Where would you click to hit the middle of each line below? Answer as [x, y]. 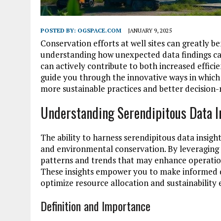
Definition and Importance [95, 205]
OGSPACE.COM [99, 30]
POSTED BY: [59, 30]
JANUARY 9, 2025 [150, 30]
